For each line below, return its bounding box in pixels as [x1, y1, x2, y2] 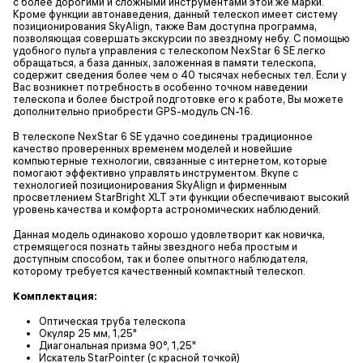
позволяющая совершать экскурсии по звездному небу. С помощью [13, 31, 350, 45]
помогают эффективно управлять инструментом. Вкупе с [13, 165, 298, 179]
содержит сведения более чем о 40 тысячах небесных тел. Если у [13, 67, 347, 81]
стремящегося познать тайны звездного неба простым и [13, 239, 297, 253]
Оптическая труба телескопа [39, 314, 186, 327]
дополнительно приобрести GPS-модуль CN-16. [13, 104, 253, 117]
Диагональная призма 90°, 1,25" [39, 338, 196, 352]
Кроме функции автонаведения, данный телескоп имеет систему [13, 6, 338, 20]
